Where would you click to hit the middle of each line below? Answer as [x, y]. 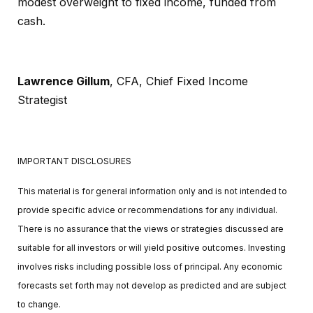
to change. [39, 304]
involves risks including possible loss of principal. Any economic [150, 266]
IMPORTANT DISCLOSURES [74, 161]
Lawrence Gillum [64, 81]
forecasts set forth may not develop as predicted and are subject [152, 285]
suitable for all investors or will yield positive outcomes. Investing [152, 247]
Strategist [42, 100]
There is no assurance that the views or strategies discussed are [151, 228]
